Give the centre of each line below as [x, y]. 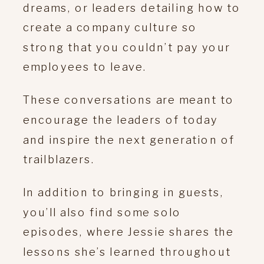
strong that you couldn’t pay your [127, 47]
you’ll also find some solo [102, 212]
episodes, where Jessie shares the [129, 232]
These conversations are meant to [129, 100]
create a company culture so [110, 27]
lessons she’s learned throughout [127, 251]
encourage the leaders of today [121, 119]
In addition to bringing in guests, [123, 192]
